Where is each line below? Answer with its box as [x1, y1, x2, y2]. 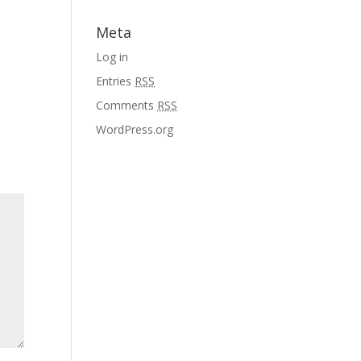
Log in [96, 49, 129, 64]
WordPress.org [96, 122, 174, 137]
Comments [96, 98, 158, 113]
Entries [96, 73, 135, 89]
